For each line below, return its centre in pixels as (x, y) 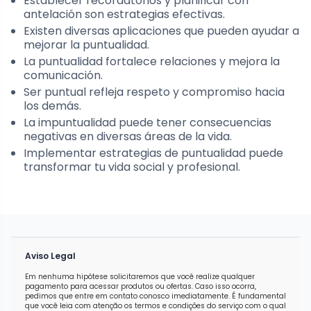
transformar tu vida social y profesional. (132, 167)
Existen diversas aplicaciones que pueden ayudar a (161, 31)
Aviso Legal (50, 256)
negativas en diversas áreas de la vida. (128, 137)
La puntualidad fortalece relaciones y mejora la (152, 62)
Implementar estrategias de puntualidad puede (153, 153)
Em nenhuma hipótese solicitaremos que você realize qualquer (140, 277)
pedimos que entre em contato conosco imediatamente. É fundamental (155, 296)
